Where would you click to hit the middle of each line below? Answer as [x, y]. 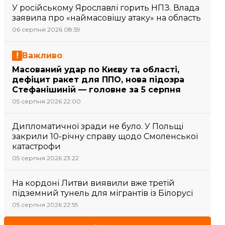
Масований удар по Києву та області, [96, 70]
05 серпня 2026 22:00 [46, 101]
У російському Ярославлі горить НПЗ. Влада [106, 8]
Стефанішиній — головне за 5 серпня [96, 90]
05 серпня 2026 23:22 [45, 158]
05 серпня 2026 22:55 [45, 205]
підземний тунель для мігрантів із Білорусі [102, 193]
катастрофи [36, 146]
